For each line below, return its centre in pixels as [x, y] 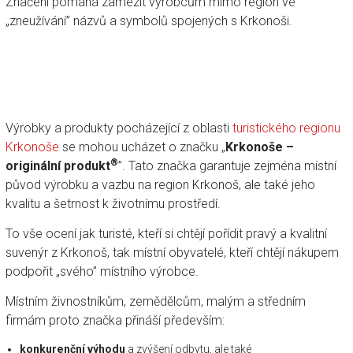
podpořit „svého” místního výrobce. [102, 271]
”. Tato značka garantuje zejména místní [227, 165]
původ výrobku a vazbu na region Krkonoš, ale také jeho [160, 184]
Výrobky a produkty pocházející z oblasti [119, 128]
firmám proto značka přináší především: [115, 320]
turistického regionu [286, 128]
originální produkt [58, 165]
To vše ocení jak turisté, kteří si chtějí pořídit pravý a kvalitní [166, 233]
